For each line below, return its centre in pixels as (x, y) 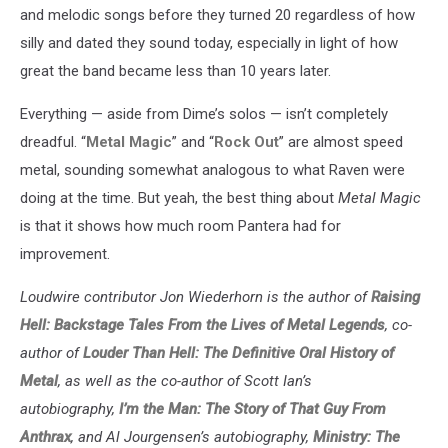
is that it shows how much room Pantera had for (180, 226)
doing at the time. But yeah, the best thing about (179, 198)
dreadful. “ (53, 142)
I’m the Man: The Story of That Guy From (252, 409)
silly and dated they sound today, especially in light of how (209, 43)
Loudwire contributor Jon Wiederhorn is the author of (195, 297)
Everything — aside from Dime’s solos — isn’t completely (204, 114)
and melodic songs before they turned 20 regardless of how (217, 15)
